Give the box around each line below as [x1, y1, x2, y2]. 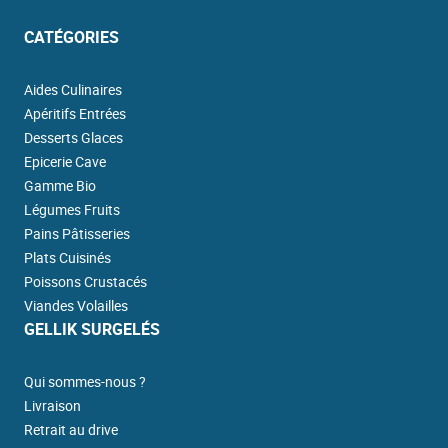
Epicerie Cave [23, 152, 106, 172]
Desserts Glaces [23, 128, 123, 148]
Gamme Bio [23, 176, 96, 196]
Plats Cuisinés [23, 248, 111, 268]
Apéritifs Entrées [23, 104, 126, 124]
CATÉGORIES [23, 26, 119, 49]
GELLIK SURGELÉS [23, 318, 160, 341]
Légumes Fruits [23, 200, 120, 220]
